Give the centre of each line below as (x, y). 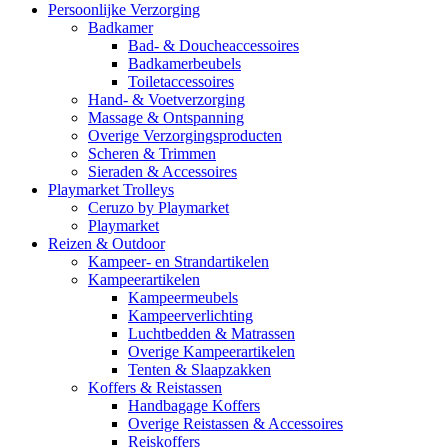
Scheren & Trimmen (152, 154)
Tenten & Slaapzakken (199, 370)
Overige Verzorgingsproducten (185, 136)
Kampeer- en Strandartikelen (178, 262)
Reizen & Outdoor (106, 244)
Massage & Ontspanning (166, 118)
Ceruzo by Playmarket (158, 208)
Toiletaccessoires (181, 82)
